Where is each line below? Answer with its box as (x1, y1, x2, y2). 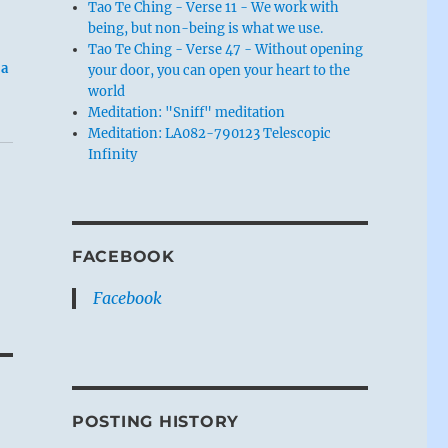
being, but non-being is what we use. (88, 19, 324, 37)
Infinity (88, 145, 138, 163)
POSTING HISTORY (71, 411, 240, 431)
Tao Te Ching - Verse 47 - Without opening (88, 40, 364, 58)
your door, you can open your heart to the (88, 61, 351, 79)
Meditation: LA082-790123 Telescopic (88, 124, 332, 142)
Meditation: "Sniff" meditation (88, 103, 286, 121)
